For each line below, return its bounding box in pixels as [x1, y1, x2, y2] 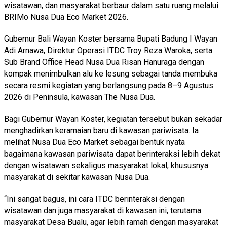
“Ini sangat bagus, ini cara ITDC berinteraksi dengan [4, 194, 185, 204]
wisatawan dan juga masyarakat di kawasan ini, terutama [4, 205, 201, 215]
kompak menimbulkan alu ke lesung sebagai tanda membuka [4, 68, 219, 79]
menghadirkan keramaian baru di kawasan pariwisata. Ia [4, 125, 199, 135]
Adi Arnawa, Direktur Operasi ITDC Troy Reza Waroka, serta [4, 45, 212, 55]
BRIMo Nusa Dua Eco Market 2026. [4, 12, 128, 22]
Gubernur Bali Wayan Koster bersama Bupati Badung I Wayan [4, 33, 217, 44]
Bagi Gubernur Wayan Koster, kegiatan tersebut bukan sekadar [4, 113, 222, 124]
